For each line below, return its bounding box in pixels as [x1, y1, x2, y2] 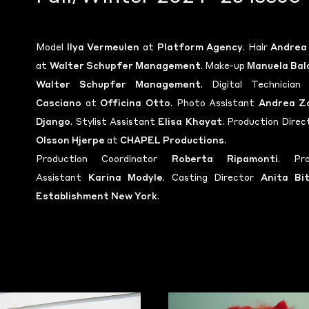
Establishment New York [36, 192, 158, 201]
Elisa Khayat [158, 118, 222, 127]
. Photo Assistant [170, 99, 259, 108]
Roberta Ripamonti [171, 155, 278, 164]
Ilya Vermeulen [66, 43, 140, 52]
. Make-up [200, 62, 248, 71]
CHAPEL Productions [120, 137, 225, 146]
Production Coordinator [36, 155, 172, 164]
